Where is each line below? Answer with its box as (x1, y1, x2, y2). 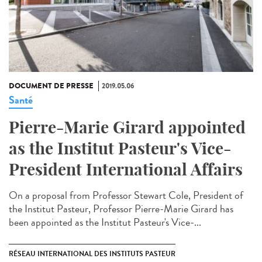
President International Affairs (9, 159, 243, 180)
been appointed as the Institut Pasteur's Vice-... (9, 215, 201, 230)
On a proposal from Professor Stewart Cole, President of (9, 188, 243, 204)
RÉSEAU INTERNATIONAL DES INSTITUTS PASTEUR (9, 249, 175, 260)
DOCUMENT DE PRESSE (9, 81, 94, 92)
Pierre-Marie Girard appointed (9, 117, 246, 138)
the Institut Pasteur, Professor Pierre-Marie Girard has (9, 201, 233, 217)
